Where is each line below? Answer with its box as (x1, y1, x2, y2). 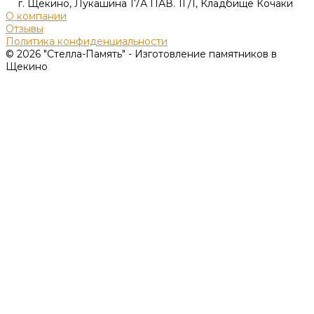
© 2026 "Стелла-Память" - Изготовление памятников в (6, 48, 277, 61)
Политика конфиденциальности (6, 35, 168, 48)
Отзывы (6, 22, 43, 36)
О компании (6, 10, 67, 23)
